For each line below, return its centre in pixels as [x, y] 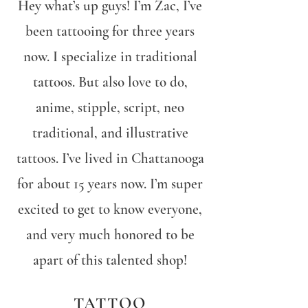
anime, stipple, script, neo [110, 108]
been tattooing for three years [110, 31]
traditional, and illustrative [110, 133]
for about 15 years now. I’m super [110, 184]
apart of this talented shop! [110, 260]
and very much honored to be [110, 235]
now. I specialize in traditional [110, 57]
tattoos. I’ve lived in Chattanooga [110, 158]
